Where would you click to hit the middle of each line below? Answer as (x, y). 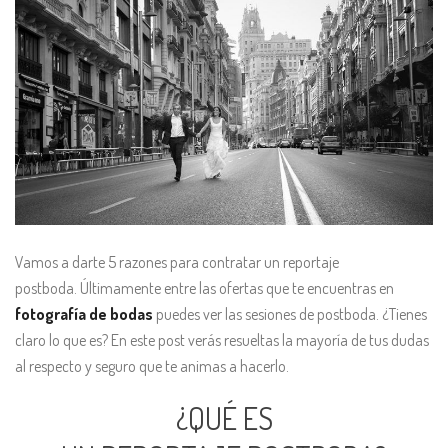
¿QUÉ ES (224, 418)
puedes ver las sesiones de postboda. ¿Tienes (290, 314)
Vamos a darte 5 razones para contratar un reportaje (177, 262)
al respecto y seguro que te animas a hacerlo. (152, 366)
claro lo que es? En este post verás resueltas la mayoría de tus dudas (222, 340)
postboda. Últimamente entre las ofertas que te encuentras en (204, 288)
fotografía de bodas (84, 314)
